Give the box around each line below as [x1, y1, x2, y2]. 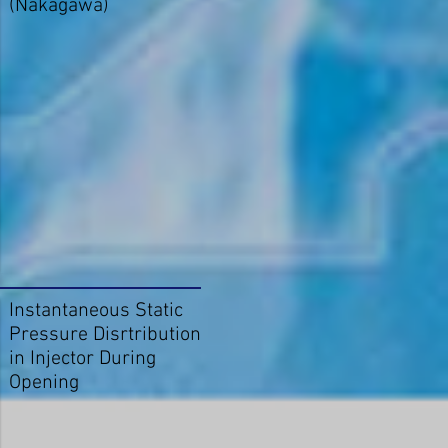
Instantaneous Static [9, 299, 183, 324]
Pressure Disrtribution [9, 323, 201, 348]
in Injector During [9, 347, 156, 372]
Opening [9, 371, 79, 396]
